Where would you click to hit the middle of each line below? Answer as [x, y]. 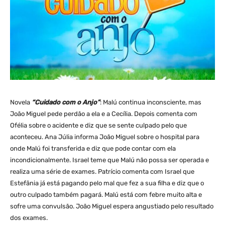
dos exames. [29, 217]
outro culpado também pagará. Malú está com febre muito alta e [106, 194]
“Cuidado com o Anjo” [66, 102]
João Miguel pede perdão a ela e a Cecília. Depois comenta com [104, 114]
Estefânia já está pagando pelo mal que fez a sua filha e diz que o [107, 183]
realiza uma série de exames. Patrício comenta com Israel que [102, 171]
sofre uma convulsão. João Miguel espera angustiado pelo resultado [112, 206]
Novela [21, 102]
